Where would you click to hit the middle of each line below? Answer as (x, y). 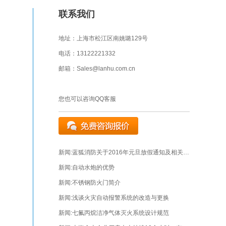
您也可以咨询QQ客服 (87, 99)
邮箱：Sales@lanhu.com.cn (97, 69)
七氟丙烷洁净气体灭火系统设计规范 (121, 213)
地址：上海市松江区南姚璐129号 (103, 38)
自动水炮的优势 (93, 167)
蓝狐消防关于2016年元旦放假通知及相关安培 (128, 152)
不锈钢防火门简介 (96, 183)
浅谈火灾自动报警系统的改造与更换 (121, 198)
